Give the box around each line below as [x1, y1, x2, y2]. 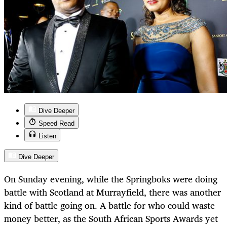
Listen [39, 132, 56, 140]
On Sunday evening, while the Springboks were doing [4, 171, 217, 187]
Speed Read [39, 120, 74, 128]
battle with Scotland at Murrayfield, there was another [4, 184, 221, 200]
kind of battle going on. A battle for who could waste [4, 198, 215, 213]
